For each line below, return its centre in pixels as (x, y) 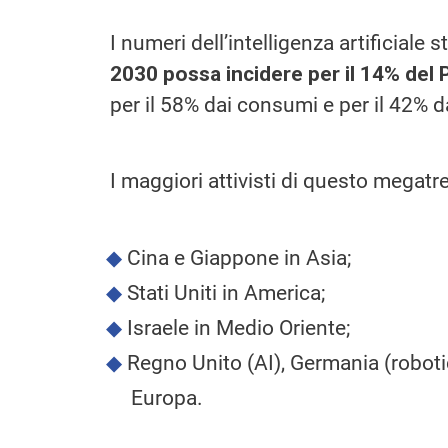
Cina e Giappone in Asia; (238, 257)
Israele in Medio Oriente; (238, 327)
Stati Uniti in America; (225, 292)
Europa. (167, 397)
